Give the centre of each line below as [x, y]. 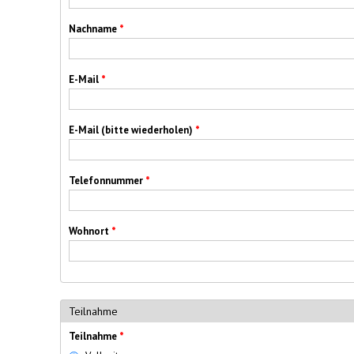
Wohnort [90, 231]
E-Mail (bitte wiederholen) [132, 130]
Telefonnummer [107, 180]
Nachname [94, 28]
